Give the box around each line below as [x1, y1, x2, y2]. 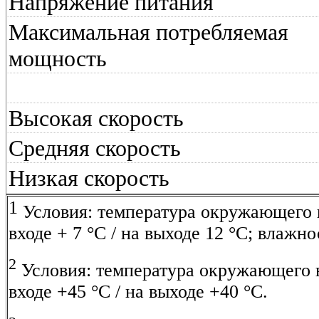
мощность [9, 46, 107, 71]
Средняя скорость [9, 135, 181, 161]
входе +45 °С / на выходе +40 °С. [9, 281, 268, 303]
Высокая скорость [9, 105, 184, 131]
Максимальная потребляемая [9, 19, 288, 45]
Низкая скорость [9, 165, 169, 191]
